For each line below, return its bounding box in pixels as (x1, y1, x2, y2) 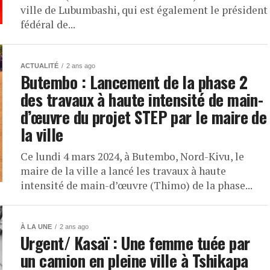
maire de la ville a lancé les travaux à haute (20, 164, 226, 178)
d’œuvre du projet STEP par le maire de (20, 105, 267, 129)
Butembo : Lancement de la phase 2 (20, 70, 248, 94)
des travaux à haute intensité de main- (20, 87, 263, 111)
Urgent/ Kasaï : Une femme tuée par (20, 231, 250, 255)
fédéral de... (20, 17, 75, 31)
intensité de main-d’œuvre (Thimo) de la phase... (20, 178, 253, 192)
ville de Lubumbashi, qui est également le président (20, 3, 268, 17)
